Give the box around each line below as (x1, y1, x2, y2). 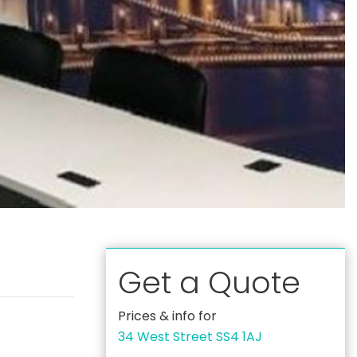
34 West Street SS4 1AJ (118, 328, 262, 346)
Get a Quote (118, 261, 300, 304)
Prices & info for (118, 307, 217, 325)
